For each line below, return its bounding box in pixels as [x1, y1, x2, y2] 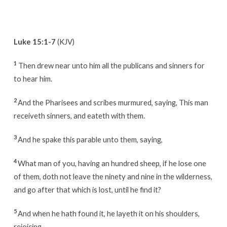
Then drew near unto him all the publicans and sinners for [18, 60, 205, 70]
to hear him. [13, 73, 52, 83]
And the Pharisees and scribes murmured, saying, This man [17, 97, 208, 107]
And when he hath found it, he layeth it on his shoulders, [17, 208, 200, 218]
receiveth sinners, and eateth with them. [13, 110, 145, 120]
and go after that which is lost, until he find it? [13, 184, 161, 194]
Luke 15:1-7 [13, 36, 56, 46]
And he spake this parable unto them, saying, [17, 134, 163, 144]
